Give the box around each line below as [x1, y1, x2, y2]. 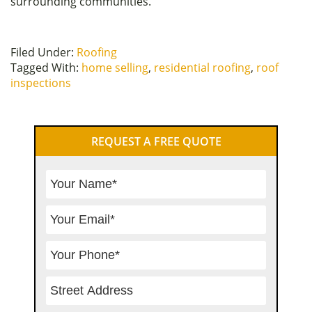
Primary [10, 122, 86, 151]
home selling [81, 59, 148, 75]
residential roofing [154, 59, 251, 75]
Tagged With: [10, 59, 81, 75]
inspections [10, 75, 71, 91]
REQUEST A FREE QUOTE [91, 133, 221, 149]
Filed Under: [10, 44, 77, 60]
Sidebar [10, 147, 84, 176]
